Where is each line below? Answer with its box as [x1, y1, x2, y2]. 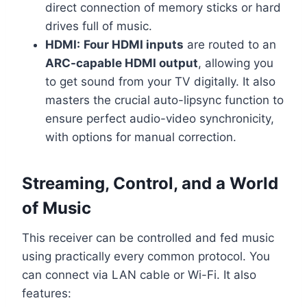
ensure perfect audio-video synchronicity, [45, 111, 274, 125]
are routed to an [184, 37, 276, 51]
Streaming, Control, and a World [22, 173, 278, 193]
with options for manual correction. [45, 130, 236, 144]
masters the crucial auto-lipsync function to [45, 93, 284, 107]
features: [22, 286, 71, 300]
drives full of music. [45, 19, 152, 33]
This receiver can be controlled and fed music [22, 230, 274, 245]
